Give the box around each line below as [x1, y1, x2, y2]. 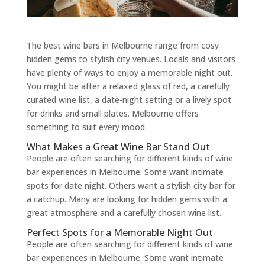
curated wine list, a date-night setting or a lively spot [26, 93, 231, 105]
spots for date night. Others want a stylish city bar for [26, 179, 235, 191]
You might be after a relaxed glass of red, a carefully [26, 80, 230, 92]
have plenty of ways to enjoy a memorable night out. [26, 66, 232, 78]
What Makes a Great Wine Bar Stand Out [26, 140, 210, 153]
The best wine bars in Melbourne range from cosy [26, 39, 219, 51]
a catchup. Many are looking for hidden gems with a [26, 193, 227, 205]
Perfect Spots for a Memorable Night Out [26, 225, 213, 239]
